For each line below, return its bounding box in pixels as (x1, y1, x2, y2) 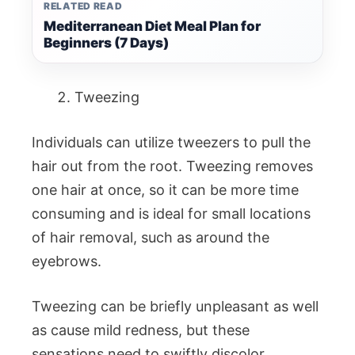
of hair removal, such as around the (32, 229, 269, 246)
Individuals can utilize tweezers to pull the (32, 134, 311, 151)
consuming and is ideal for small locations (32, 205, 311, 222)
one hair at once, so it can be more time (32, 181, 299, 198)
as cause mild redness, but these (32, 322, 250, 338)
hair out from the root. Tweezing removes (32, 158, 313, 174)
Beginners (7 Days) (44, 35, 169, 51)
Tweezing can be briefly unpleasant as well (32, 298, 319, 315)
